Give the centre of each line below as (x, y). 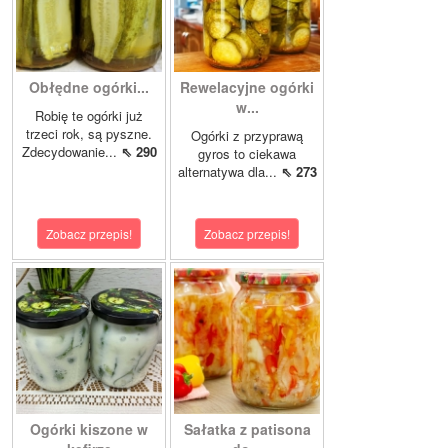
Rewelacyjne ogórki (247, 87)
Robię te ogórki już (89, 116)
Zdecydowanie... (71, 152)
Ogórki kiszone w (89, 429)
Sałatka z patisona (247, 429)
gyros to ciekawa (247, 154)
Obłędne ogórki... (89, 87)
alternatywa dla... (229, 172)
